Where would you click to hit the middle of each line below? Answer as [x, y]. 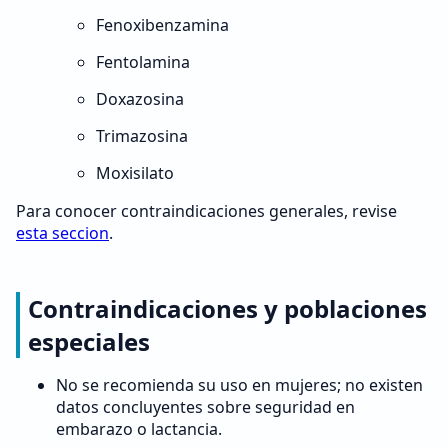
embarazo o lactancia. [139, 429]
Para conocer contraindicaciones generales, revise [206, 211]
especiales [89, 341]
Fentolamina [143, 62]
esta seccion [62, 233]
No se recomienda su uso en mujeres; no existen [239, 385]
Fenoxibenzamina [162, 25]
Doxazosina [140, 99]
